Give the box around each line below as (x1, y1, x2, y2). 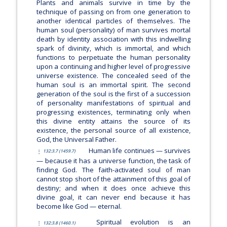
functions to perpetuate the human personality (36, 52, 191, 62)
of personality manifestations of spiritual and (36, 98, 191, 107)
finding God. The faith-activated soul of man (36, 165, 191, 174)
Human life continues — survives (87, 145, 191, 155)
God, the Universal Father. (36, 134, 117, 144)
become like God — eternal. (36, 201, 122, 211)
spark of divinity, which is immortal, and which (36, 43, 191, 53)
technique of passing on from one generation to (36, 7, 191, 16)
